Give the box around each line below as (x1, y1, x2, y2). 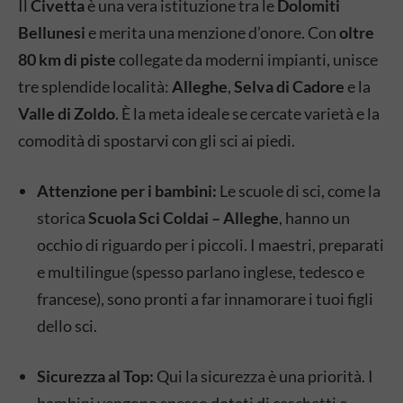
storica (37, 208, 88, 228)
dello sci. (37, 316, 97, 336)
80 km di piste (18, 49, 116, 69)
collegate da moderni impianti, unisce (116, 49, 378, 69)
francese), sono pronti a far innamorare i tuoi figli (37, 289, 373, 309)
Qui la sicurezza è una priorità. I (154, 366, 373, 386)
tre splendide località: (18, 76, 172, 96)
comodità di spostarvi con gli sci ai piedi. (18, 130, 295, 150)
